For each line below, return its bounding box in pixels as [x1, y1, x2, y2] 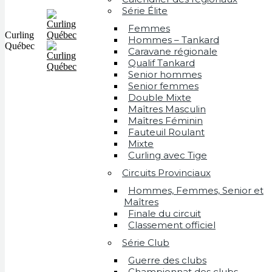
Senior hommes [128, 69, 202, 81]
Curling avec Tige [128, 149, 207, 161]
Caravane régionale [128, 46, 217, 58]
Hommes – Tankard [128, 34, 219, 46]
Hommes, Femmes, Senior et [128, 185, 263, 197]
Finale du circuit [128, 208, 201, 220]
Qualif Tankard [128, 57, 195, 69]
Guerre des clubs [128, 254, 206, 267]
